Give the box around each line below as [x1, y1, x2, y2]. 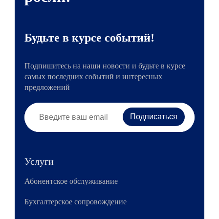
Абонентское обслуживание [24, 177, 118, 185]
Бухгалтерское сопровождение [24, 197, 127, 206]
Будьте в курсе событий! [24, 31, 154, 44]
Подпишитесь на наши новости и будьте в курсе [24, 62, 185, 70]
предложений [24, 83, 70, 91]
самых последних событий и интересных [24, 72, 162, 81]
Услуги [24, 156, 54, 167]
